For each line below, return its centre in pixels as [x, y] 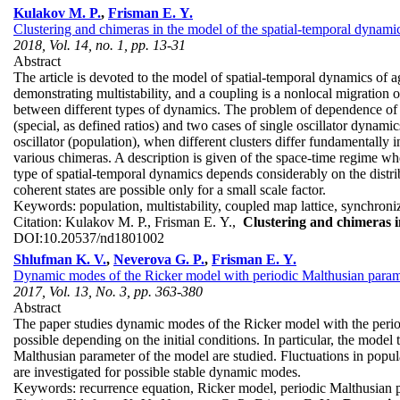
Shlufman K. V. [60, 259]
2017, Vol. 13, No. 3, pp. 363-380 [108, 291]
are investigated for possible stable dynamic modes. [157, 371]
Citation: [39, 221]
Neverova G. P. [159, 259]
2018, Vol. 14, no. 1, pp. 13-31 [100, 45]
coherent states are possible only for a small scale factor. [170, 189]
